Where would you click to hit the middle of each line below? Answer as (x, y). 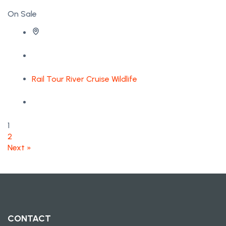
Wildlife (124, 79)
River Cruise (88, 79)
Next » (19, 148)
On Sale (22, 14)
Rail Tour (48, 79)
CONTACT (29, 219)
